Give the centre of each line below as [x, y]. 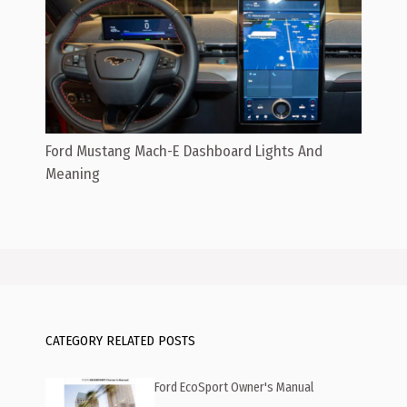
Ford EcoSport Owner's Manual [234, 388]
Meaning [73, 174]
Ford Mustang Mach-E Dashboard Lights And [184, 152]
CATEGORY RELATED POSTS [120, 341]
